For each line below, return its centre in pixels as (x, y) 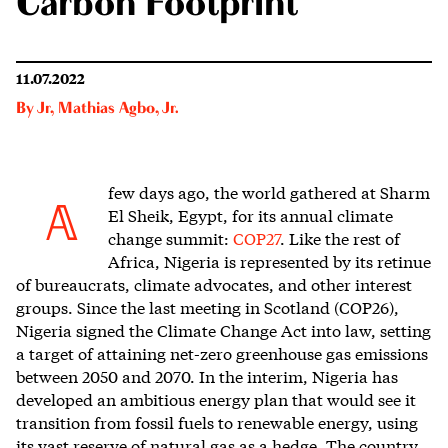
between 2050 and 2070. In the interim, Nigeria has (207, 375)
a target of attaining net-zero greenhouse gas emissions (222, 352)
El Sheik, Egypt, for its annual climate (250, 214)
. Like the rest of (340, 237)
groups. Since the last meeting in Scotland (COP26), (207, 306)
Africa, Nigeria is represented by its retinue (269, 260)
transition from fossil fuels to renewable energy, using (217, 421)
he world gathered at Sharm (325, 191)
